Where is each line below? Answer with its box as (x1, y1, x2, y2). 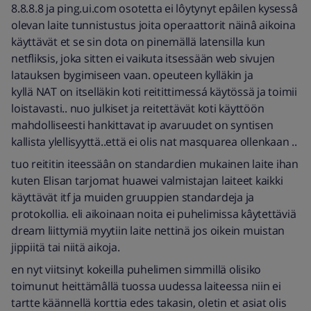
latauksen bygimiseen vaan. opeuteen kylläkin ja (11, 67, 253, 83)
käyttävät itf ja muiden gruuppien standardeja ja (11, 190, 254, 205)
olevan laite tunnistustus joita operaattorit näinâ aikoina (11, 17, 296, 33)
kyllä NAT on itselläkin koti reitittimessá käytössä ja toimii (11, 84, 297, 99)
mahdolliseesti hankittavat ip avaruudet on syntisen (11, 117, 274, 133)
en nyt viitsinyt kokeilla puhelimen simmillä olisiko (11, 262, 261, 277)
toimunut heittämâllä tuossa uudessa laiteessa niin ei (11, 278, 281, 294)
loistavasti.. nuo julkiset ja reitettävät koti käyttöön (11, 101, 264, 116)
